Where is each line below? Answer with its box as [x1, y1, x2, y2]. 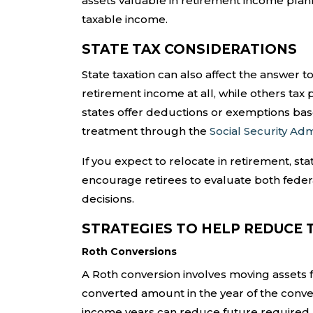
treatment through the [82, 124, 210, 138]
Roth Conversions [82, 245, 177, 259]
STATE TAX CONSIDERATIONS [82, 41, 297, 58]
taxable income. [82, 13, 168, 27]
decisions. [82, 192, 134, 206]
